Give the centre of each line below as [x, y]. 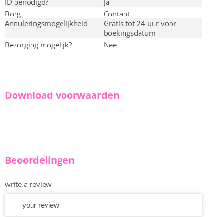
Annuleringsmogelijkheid [48, 23]
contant [119, 14]
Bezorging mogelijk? [41, 45]
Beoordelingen [40, 160]
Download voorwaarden [62, 95]
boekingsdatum [130, 33]
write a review [28, 184]
